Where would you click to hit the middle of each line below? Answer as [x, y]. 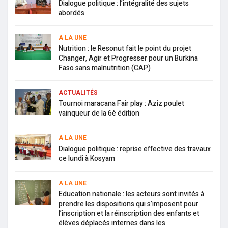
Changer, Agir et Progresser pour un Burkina [128, 58]
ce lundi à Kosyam [87, 158]
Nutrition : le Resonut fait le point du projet [125, 48]
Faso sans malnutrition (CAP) [105, 68]
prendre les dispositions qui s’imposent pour [129, 204]
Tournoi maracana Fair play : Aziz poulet [121, 103]
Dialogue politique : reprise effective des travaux [135, 149]
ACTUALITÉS [78, 92]
